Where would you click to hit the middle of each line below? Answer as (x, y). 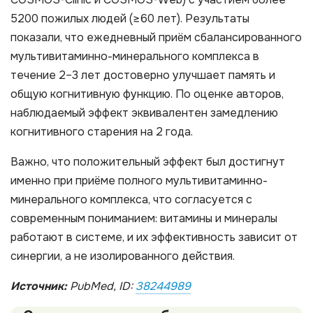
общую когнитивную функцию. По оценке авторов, (147, 94)
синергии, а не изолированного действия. (123, 256)
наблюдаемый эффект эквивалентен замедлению (144, 112)
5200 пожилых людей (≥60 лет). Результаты (130, 18)
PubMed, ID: (101, 286)
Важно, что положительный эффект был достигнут (148, 161)
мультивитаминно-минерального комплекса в (135, 56)
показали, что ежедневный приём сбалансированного (156, 37)
